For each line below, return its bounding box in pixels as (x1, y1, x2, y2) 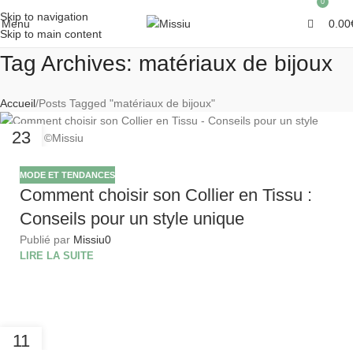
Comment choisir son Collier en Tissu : (20, 185, 312, 206)
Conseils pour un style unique (20, 209, 244, 229)
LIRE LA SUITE (20, 251, 94, 262)
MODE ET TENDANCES (20, 170, 115, 180)
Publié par (20, 233, 73, 247)
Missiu (73, 233, 105, 247)
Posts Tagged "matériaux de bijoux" (39, 97, 215, 110)
